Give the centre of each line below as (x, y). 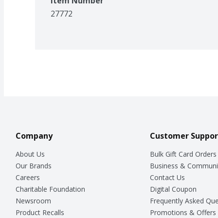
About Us (30, 154)
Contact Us (167, 177)
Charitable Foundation (50, 189)
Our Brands (34, 165)
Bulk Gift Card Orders (183, 154)
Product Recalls (40, 212)
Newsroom (33, 200)
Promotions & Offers (183, 212)
